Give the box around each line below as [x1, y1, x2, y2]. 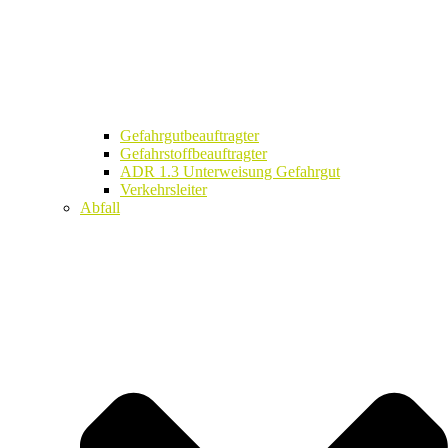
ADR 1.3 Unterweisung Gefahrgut [120, 163, 340, 181]
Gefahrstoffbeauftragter [120, 145, 267, 163]
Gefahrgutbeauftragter [120, 127, 259, 145]
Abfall [80, 199, 120, 217]
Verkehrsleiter [120, 181, 207, 199]
